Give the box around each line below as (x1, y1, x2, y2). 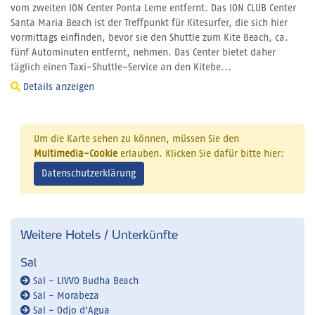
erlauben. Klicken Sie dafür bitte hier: (117, 149, 284, 160)
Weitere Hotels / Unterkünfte (20, 227, 178, 243)
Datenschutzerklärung (41, 168, 136, 179)
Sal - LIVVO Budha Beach (30, 276, 139, 287)
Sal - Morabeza (30, 291, 99, 302)
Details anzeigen (20, 82, 94, 92)
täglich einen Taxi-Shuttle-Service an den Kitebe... (11, 62, 231, 72)
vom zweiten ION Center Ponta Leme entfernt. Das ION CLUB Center (11, 3, 296, 13)
